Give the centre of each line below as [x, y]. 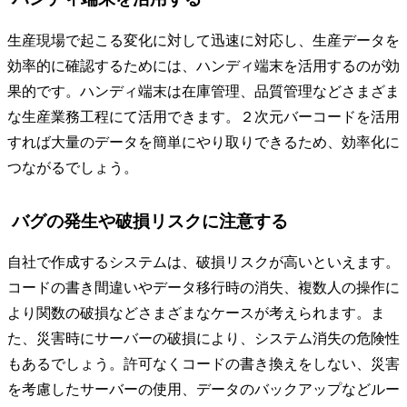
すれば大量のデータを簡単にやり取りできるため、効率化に [203, 142]
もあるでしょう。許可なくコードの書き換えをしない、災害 [203, 364]
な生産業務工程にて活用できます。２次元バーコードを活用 [203, 116]
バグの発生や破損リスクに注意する [150, 221]
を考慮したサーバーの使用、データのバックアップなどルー [203, 390]
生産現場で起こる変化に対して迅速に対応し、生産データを [203, 40]
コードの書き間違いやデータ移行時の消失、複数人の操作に [203, 288]
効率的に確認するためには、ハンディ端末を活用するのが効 [203, 65]
